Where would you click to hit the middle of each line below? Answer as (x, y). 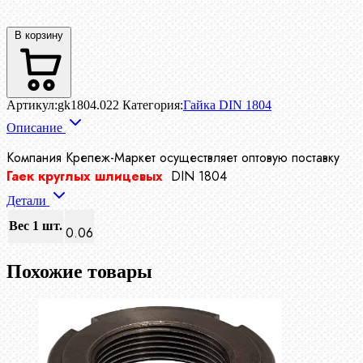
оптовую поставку (290, 158)
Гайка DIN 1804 (227, 105)
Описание (36, 128)
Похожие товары (79, 272)
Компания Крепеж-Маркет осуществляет (124, 158)
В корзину (39, 36)
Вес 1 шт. (36, 226)
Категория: (153, 105)
